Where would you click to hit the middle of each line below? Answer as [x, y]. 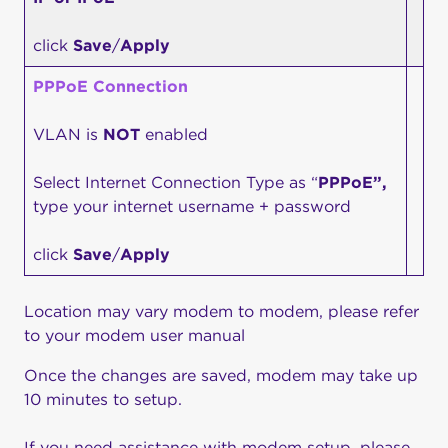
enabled [176, 135]
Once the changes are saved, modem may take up [221, 376]
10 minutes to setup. [103, 400]
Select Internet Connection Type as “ [175, 183]
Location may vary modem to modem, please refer [221, 312]
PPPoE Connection [110, 87]
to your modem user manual [134, 336]
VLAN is [68, 135]
